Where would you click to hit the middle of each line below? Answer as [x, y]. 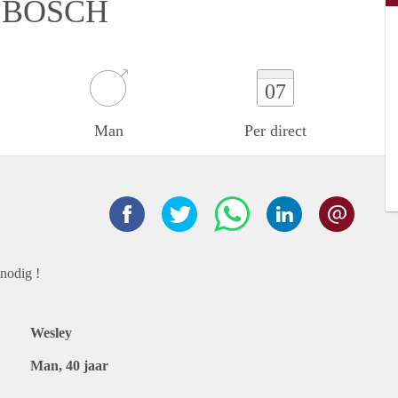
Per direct [276, 131]
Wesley [51, 333]
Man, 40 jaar [69, 366]
